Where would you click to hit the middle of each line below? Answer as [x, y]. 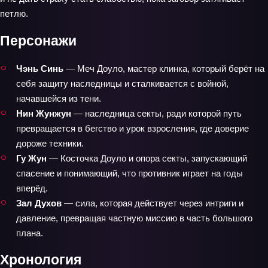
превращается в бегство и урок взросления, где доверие [133, 128]
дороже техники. [50, 143]
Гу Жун [31, 158]
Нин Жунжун [44, 113]
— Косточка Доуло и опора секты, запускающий [147, 158]
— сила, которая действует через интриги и [153, 203]
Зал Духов [39, 203]
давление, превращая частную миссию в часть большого [134, 218]
